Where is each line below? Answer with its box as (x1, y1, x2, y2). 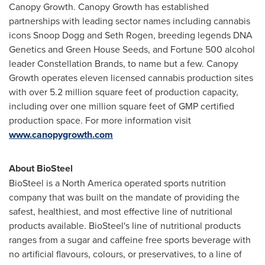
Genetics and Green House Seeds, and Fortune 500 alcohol (9, 43, 255, 56)
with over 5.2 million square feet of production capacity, (9, 85, 238, 98)
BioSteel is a (9, 176, 62, 189)
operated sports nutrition (122, 176, 226, 189)
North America (62, 176, 122, 189)
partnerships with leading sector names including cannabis (9, 14, 250, 27)
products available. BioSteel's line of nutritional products (9, 219, 241, 232)
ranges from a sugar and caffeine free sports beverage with (9, 233, 251, 246)
